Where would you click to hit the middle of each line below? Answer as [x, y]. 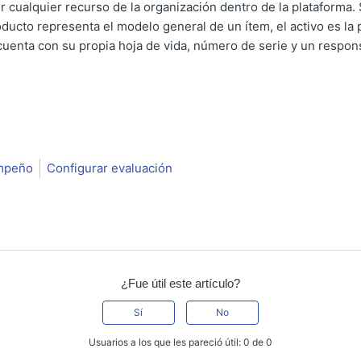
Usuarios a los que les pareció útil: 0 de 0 [180, 342]
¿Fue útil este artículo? [180, 284]
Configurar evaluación [109, 168]
